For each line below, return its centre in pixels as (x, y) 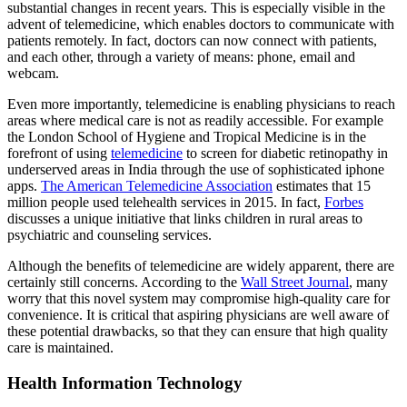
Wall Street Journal (295, 283)
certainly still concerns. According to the (124, 283)
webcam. (33, 74)
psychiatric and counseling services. (109, 235)
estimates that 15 (322, 186)
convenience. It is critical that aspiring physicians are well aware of (198, 315)
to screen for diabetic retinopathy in (285, 154)
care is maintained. (60, 348)
